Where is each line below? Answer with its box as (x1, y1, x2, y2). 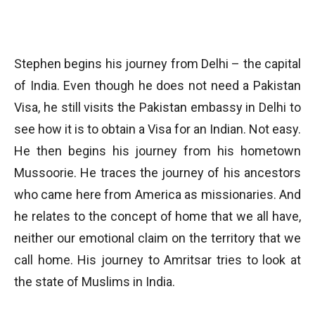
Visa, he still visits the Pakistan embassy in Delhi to (14, 100, 301, 115)
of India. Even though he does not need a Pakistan (14, 78, 301, 93)
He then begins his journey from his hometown (14, 143, 301, 158)
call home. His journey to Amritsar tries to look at (14, 252, 301, 267)
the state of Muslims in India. (14, 274, 175, 289)
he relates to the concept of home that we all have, (14, 209, 301, 224)
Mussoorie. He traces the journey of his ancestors (14, 165, 301, 180)
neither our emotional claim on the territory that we (14, 231, 301, 245)
